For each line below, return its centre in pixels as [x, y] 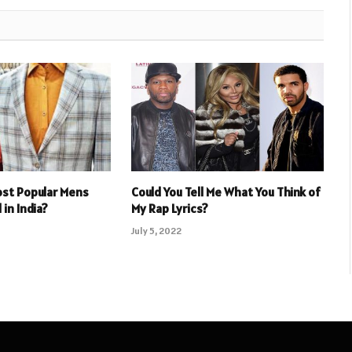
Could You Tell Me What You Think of [225, 191]
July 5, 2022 [156, 230]
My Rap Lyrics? [169, 208]
